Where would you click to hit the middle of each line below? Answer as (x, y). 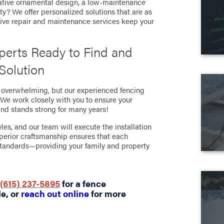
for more (107, 193)
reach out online (55, 193)
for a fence (83, 183)
